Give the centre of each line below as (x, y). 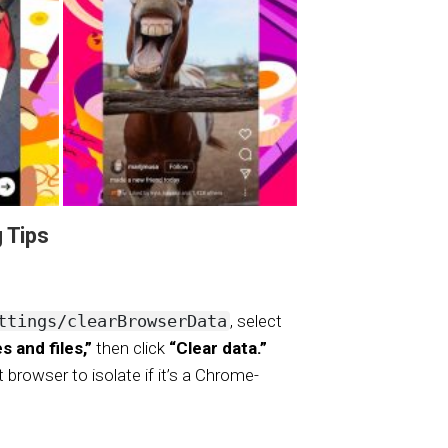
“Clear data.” (218, 348)
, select (256, 321)
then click (130, 348)
